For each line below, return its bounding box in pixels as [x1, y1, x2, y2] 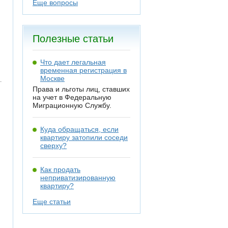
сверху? [40, 141, 67, 150]
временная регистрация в [40, 66, 127, 74]
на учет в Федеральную [33, 93, 111, 101]
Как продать [40, 165, 80, 174]
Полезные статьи [33, 33, 113, 44]
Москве [40, 74, 65, 82]
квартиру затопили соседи [40, 133, 128, 141]
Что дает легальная [40, 58, 106, 66]
